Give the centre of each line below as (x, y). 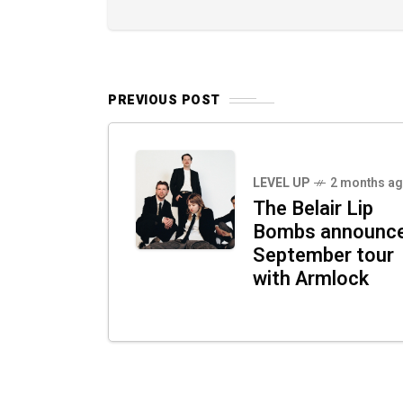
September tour (323, 255)
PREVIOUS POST (164, 100)
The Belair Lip (313, 209)
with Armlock (311, 279)
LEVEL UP (281, 183)
